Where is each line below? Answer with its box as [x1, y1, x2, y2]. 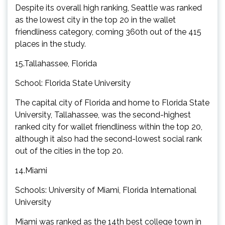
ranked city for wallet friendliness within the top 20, [15, 122, 202, 132]
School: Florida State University [15, 78, 131, 88]
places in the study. [15, 39, 86, 49]
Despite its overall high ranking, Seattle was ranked [15, 3, 202, 13]
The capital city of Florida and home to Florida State [15, 97, 209, 107]
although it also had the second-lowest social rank [15, 134, 202, 144]
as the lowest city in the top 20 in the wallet [15, 15, 176, 25]
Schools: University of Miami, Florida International [15, 185, 196, 195]
